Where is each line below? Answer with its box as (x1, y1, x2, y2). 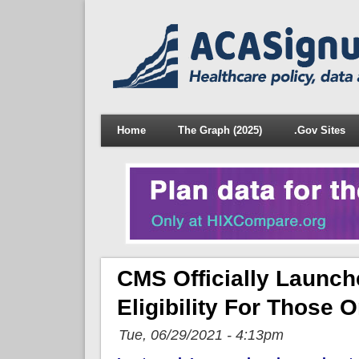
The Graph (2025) (177, 124, 262, 136)
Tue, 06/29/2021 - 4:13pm (118, 326, 284, 343)
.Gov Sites (293, 124, 345, 136)
